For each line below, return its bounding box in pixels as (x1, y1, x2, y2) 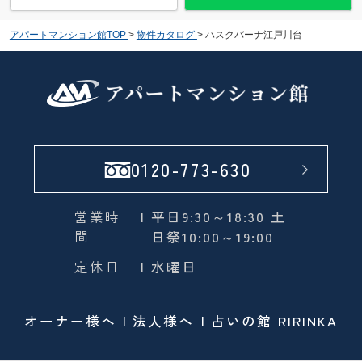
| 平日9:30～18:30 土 (140, 207, 287, 227)
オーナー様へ (23, 310, 116, 330)
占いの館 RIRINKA (211, 310, 339, 330)
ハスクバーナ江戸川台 (204, 29, 302, 41)
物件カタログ (136, 29, 195, 41)
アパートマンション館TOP (9, 29, 126, 41)
